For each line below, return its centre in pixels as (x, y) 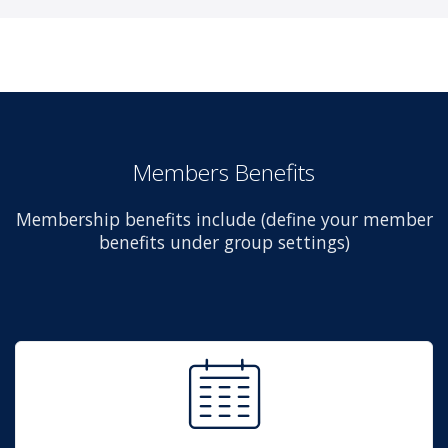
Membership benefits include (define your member (224, 218)
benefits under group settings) (224, 241)
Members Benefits (224, 172)
